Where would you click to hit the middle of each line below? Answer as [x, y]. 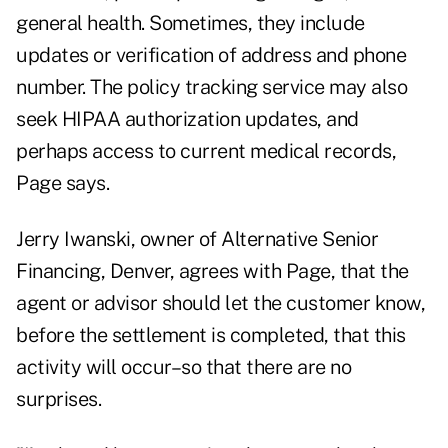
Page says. [62, 183]
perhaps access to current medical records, [206, 151]
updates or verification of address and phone [211, 55]
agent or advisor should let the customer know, [220, 303]
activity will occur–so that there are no [183, 367]
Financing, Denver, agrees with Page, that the [212, 271]
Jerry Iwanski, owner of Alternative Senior [197, 239]
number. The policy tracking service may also [211, 87]
